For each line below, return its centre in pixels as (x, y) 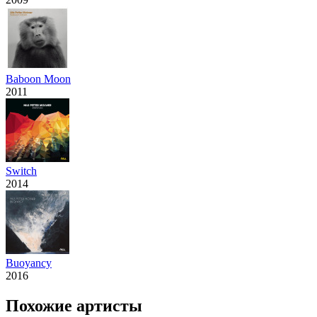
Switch (21, 171)
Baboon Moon (38, 79)
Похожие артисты (74, 305)
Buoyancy (29, 263)
